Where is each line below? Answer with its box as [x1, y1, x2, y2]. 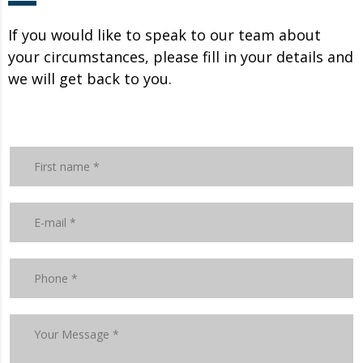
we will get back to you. [8, 68, 172, 88]
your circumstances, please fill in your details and [8, 46, 353, 66]
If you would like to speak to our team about [8, 24, 321, 45]
